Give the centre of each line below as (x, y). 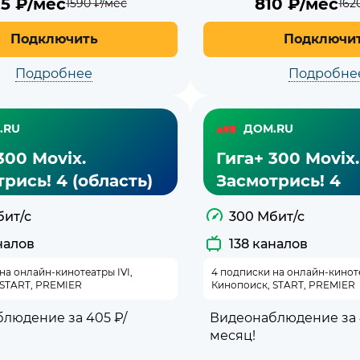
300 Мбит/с (267, 216)
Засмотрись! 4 (278, 180)
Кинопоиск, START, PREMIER (283, 284)
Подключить (54, 39)
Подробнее (54, 73)
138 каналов (268, 243)
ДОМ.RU (268, 129)
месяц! (233, 335)
